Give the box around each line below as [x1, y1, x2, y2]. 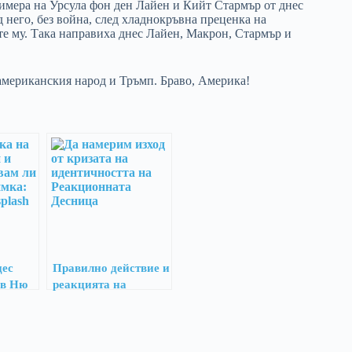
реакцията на [53, 277, 126, 291]
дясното [53, 293, 96, 307]
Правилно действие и [53, 260, 170, 274]
